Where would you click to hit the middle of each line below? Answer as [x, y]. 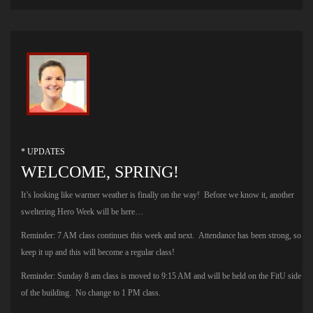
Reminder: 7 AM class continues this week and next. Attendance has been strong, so [161, 235]
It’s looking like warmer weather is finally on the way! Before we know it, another [158, 195]
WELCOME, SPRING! [100, 172]
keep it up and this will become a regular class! [98, 252]
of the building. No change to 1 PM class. [91, 292]
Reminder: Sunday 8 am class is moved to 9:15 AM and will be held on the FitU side [161, 276]
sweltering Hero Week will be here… [82, 211]
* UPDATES [43, 151]
